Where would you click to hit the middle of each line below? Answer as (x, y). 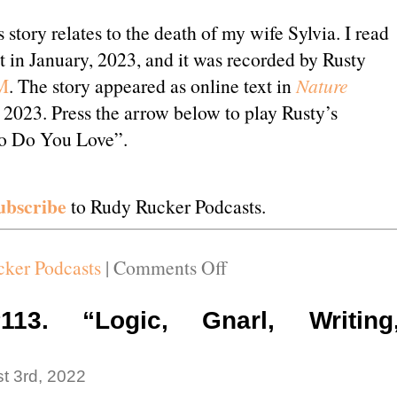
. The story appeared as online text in (152, 85)
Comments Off (170, 267)
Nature (322, 85)
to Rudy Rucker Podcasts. (168, 206)
